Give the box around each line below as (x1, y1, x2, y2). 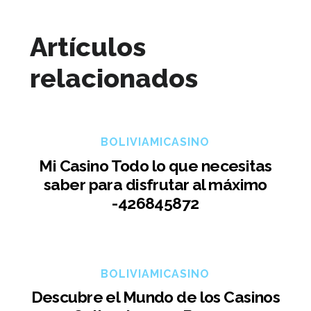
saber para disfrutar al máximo (44, 174, 267, 194)
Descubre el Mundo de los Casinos (31, 287, 280, 307)
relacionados (29, 62, 198, 94)
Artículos (29, 31, 146, 62)
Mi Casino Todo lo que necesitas (39, 155, 272, 175)
